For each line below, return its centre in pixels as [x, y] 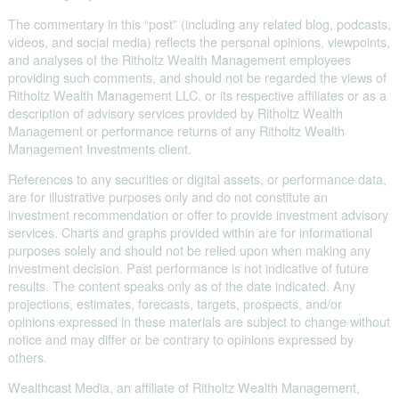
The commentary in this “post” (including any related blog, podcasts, [199, 23]
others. [28, 356]
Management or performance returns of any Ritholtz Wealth [176, 130]
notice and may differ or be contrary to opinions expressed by [181, 338]
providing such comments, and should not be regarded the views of [197, 77]
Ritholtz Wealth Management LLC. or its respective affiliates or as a [197, 94]
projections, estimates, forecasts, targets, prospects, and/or [175, 303]
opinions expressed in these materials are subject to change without [199, 321]
